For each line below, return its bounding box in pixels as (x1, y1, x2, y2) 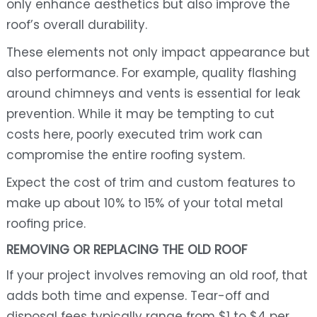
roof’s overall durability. (6, 16, 147, 34)
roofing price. (6, 215, 86, 233)
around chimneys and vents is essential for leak (6, 85, 300, 103)
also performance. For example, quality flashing (6, 64, 296, 82)
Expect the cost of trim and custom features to (6, 174, 295, 192)
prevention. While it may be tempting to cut (6, 105, 275, 123)
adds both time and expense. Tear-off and (6, 287, 270, 305)
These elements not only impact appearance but (6, 44, 310, 62)
